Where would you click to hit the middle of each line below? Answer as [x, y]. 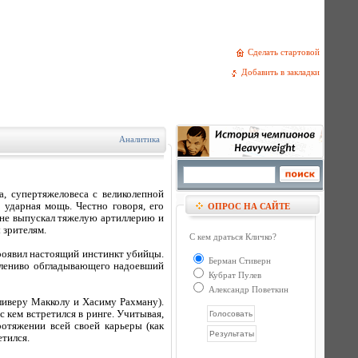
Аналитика [139, 139]
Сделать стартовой [286, 52]
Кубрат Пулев [234, 275]
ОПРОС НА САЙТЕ [249, 206]
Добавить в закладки [283, 72]
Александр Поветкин [247, 289]
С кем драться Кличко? [233, 237]
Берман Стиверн [239, 261]
